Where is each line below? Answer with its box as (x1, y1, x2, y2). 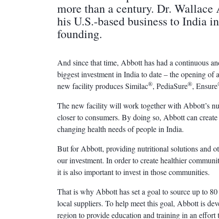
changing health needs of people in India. (57, 124, 184, 134)
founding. (57, 26, 102, 42)
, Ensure (192, 81, 218, 91)
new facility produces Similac (57, 81, 148, 91)
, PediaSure (153, 81, 188, 91)
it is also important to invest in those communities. (57, 167, 210, 177)
